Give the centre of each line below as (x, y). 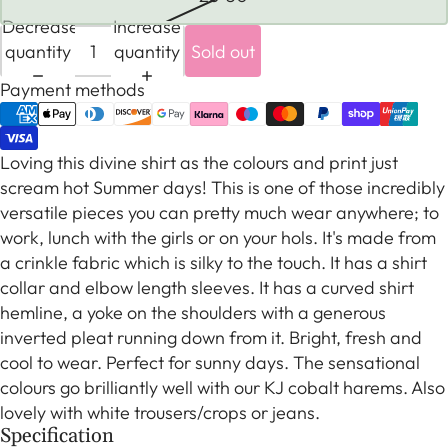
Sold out (223, 51)
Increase (146, 26)
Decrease (40, 26)
